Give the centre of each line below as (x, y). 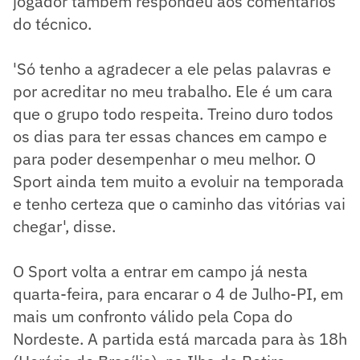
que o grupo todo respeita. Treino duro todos (173, 114)
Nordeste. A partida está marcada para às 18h (180, 339)
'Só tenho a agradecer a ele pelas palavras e (172, 69)
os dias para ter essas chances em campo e (170, 137)
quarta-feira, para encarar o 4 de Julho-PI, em (178, 294)
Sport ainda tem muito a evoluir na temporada (178, 182)
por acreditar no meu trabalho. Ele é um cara (173, 92)
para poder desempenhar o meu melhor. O (164, 159)
